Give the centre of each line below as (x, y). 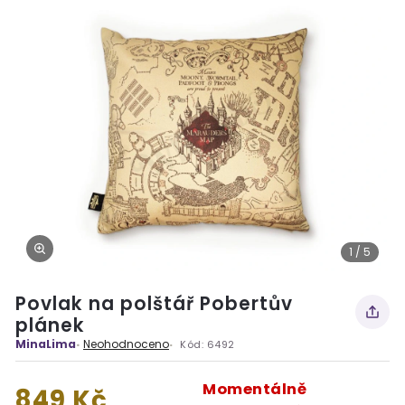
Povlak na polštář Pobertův (154, 304)
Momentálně (254, 389)
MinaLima (46, 344)
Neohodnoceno (126, 344)
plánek (50, 325)
